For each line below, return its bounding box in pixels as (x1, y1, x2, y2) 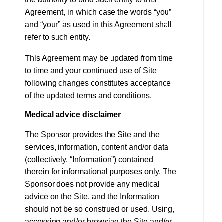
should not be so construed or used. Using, (25, 205, 174, 213)
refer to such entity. (25, 33, 90, 41)
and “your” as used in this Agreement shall (25, 20, 172, 29)
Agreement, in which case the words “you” (25, 8, 171, 16)
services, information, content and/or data (25, 143, 168, 151)
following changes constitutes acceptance (25, 79, 171, 87)
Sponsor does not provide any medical (25, 180, 160, 188)
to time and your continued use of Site (25, 66, 157, 75)
